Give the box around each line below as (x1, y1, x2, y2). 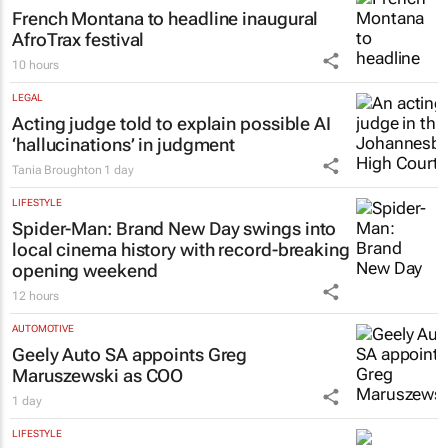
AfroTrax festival (12, 28, 145, 50)
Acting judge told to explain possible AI (12, 112, 331, 134)
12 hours (12, 288, 60, 303)
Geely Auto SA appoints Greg (12, 343, 248, 365)
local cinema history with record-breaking (12, 238, 350, 260)
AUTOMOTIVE (12, 322, 74, 334)
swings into (239, 217, 337, 239)
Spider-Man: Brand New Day (12, 217, 240, 239)
